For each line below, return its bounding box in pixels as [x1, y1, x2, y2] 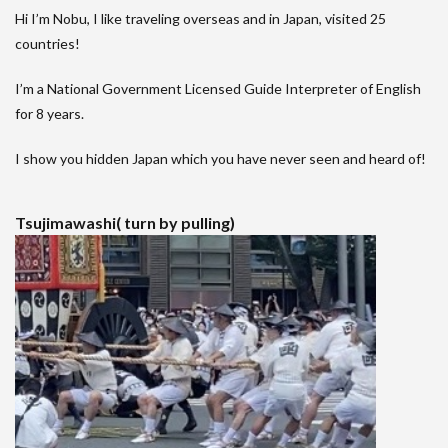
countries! [15, 35, 83, 53]
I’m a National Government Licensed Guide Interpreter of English [15, 80, 421, 98]
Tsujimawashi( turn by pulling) [15, 213, 235, 233]
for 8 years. [15, 105, 84, 123]
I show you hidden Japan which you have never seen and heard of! [15, 150, 426, 168]
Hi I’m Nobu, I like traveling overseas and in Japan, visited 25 [15, 10, 386, 28]
